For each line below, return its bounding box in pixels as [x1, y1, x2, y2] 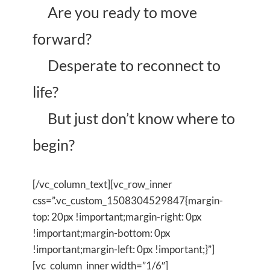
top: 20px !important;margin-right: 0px [33, 210, 202, 223]
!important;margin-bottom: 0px [33, 226, 171, 239]
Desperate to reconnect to [45, 55, 221, 74]
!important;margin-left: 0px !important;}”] [33, 242, 215, 256]
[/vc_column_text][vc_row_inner [33, 177, 172, 190]
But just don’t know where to [45, 108, 235, 127]
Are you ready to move [45, 2, 197, 21]
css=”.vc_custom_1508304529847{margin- [33, 193, 223, 207]
